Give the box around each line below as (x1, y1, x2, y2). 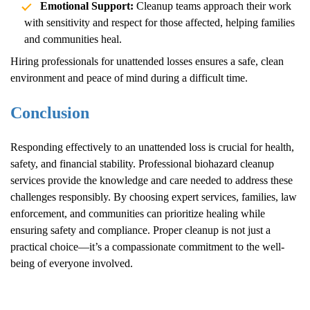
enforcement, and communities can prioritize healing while (10, 208, 265, 220)
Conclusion (10, 104, 89, 122)
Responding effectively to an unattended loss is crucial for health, (10, 141, 294, 154)
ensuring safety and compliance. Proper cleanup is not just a (10, 224, 271, 237)
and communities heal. (24, 33, 122, 46)
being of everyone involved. (10, 257, 133, 270)
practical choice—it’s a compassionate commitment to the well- (10, 241, 284, 253)
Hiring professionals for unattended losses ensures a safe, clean (10, 55, 284, 68)
